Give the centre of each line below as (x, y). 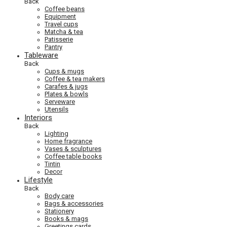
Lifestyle (39, 180)
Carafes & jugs (66, 86)
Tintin (52, 164)
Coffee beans (65, 9)
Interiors (38, 117)
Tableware (41, 55)
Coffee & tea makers (75, 79)
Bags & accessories (74, 203)
